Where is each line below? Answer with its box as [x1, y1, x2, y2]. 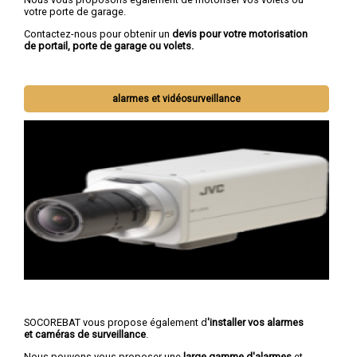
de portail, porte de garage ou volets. [24, 39, 194, 52]
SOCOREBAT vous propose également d [24, 316, 207, 329]
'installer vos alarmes [207, 316, 304, 329]
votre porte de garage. [24, 5, 126, 18]
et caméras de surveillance [24, 328, 146, 341]
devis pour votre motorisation [172, 27, 308, 40]
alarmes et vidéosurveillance [112, 93, 241, 105]
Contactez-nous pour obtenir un [24, 27, 172, 40]
